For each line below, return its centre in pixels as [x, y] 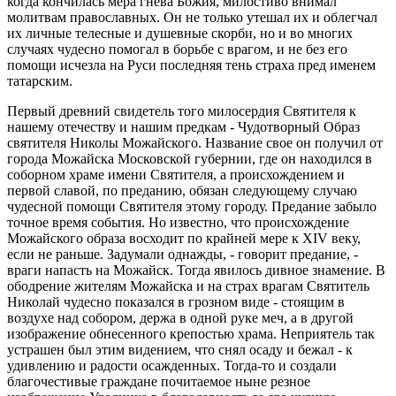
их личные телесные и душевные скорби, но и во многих [180, 33]
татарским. [40, 80]
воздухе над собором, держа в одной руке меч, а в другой [180, 317]
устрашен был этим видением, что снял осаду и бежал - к [180, 349]
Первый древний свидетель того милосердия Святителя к [182, 110]
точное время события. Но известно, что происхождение [178, 222]
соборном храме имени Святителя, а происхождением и [176, 174]
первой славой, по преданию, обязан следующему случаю [182, 190]
